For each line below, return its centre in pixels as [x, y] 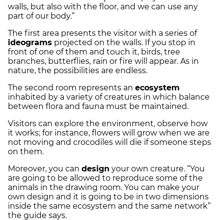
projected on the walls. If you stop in [124, 42]
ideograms [30, 42]
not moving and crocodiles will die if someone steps [110, 142]
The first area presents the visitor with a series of [102, 33]
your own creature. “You [157, 168]
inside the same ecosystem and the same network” [109, 206]
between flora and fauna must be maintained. [99, 106]
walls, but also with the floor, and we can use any [103, 6]
